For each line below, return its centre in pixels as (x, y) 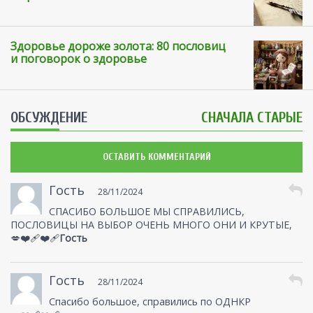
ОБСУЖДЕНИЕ (49, 118)
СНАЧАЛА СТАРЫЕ (252, 118)
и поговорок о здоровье (79, 59)
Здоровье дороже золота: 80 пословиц (118, 46)
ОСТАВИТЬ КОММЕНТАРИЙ (156, 157)
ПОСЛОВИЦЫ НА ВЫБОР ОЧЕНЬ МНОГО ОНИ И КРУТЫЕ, (151, 225)
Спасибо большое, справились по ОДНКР (150, 302)
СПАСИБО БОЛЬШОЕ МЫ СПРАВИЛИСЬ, (147, 212)
